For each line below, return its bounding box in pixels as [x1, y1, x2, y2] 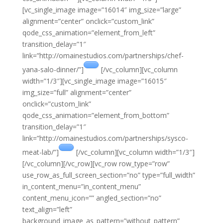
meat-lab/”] [22, 147, 59, 157]
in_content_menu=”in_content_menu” [22, 182, 141, 191]
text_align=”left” [22, 205, 72, 214]
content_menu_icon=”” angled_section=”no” [22, 193, 161, 203]
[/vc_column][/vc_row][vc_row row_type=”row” [22, 159, 170, 168]
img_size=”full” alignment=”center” [22, 88, 131, 97]
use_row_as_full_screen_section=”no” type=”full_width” [22, 170, 195, 180]
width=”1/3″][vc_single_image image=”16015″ [22, 76, 167, 86]
